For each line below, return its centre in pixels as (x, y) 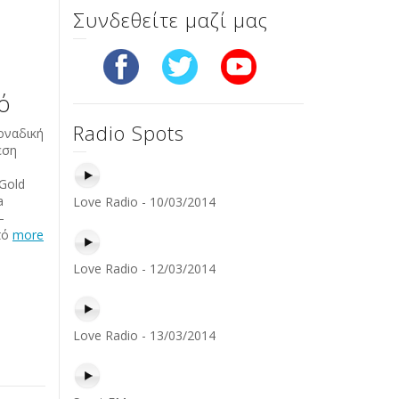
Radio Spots (129, 132)
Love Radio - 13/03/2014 (144, 335)
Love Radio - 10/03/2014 (144, 201)
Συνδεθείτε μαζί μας (171, 19)
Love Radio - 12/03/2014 (144, 268)
